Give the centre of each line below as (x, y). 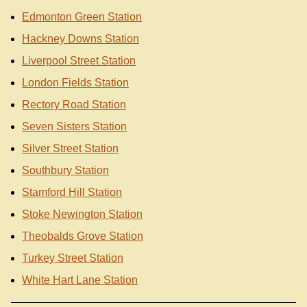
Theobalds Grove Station (83, 236)
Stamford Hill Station (72, 193)
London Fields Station (75, 83)
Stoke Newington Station (82, 214)
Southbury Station (65, 171)
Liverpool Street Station (79, 61)
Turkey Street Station (73, 258)
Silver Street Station (70, 149)
